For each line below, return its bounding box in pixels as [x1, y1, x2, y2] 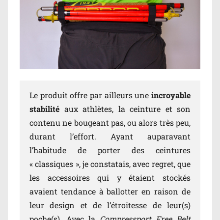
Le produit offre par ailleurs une [29, 90, 151, 101]
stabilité [29, 104, 59, 114]
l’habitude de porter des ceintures [29, 145, 191, 156]
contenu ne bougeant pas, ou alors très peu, [29, 117, 191, 128]
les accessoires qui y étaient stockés [29, 172, 191, 183]
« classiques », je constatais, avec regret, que [29, 159, 191, 169]
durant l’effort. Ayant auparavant [29, 131, 191, 142]
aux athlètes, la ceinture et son [59, 104, 191, 114]
